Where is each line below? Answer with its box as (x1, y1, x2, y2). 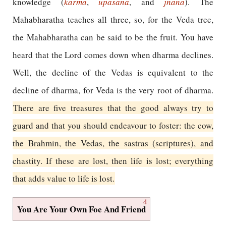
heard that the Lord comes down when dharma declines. (13, 49, 213, 61)
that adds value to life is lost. (13, 173, 115, 184)
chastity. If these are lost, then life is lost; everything (13, 155, 213, 166)
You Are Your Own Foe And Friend (17, 203, 146, 215)
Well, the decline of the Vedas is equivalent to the (13, 67, 213, 78)
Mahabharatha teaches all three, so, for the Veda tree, (13, 14, 213, 25)
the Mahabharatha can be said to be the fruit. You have (13, 31, 213, 43)
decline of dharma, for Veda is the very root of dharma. (13, 84, 213, 96)
